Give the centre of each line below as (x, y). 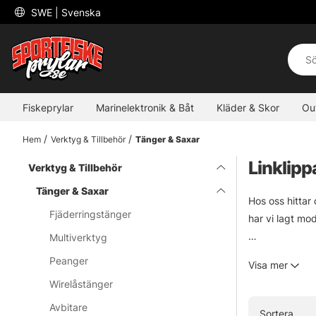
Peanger (69, 261)
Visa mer (269, 265)
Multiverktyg (79, 238)
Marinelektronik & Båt (145, 107)
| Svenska (78, 12)
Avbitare (69, 308)
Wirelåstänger (81, 284)
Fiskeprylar (48, 107)
